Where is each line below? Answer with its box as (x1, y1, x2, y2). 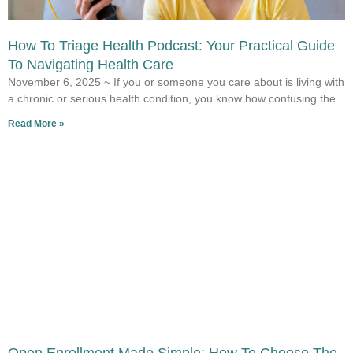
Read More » (8, 118, 65, 130)
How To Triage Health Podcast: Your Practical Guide (8, 38, 335, 54)
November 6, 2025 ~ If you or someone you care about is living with (8, 76, 344, 89)
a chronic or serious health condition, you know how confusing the (8, 92, 336, 106)
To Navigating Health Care (8, 57, 173, 73)
